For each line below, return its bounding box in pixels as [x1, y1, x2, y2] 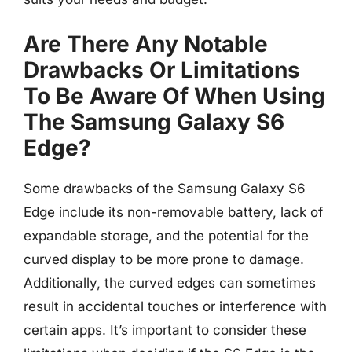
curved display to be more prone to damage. [24, 251, 304, 267]
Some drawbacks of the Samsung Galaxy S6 [24, 180, 306, 196]
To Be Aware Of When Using [24, 82, 325, 109]
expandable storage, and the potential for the [24, 227, 309, 244]
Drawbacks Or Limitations [24, 56, 300, 83]
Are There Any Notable [24, 30, 268, 57]
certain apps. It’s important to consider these [24, 321, 306, 338]
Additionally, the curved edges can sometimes [24, 274, 316, 291]
